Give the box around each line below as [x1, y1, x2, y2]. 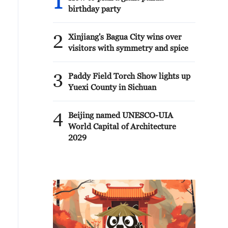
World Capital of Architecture [68, 122, 176, 131]
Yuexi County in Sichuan [68, 82, 156, 92]
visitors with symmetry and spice [68, 43, 188, 52]
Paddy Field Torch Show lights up [68, 71, 190, 80]
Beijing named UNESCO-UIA [68, 110, 173, 120]
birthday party [68, 4, 121, 13]
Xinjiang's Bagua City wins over [68, 32, 182, 41]
